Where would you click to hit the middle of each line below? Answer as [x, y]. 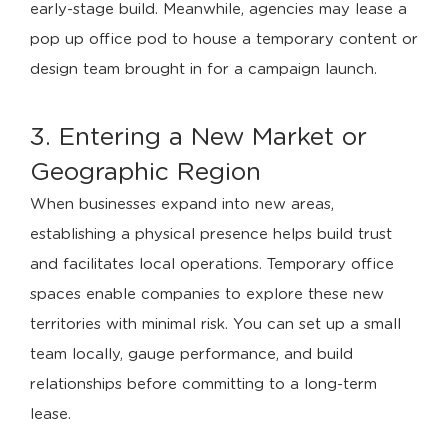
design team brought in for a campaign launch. [203, 69]
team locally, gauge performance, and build [191, 354]
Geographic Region [145, 172]
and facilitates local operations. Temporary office [212, 264]
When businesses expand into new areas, [182, 204]
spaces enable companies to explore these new [207, 294]
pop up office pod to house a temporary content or [224, 39]
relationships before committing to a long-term [203, 384]
